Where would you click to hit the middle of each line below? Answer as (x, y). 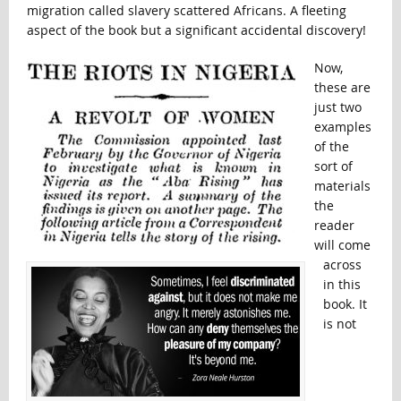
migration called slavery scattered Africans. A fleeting (186, 11)
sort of (333, 166)
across (342, 265)
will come (342, 245)
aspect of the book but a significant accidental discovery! (196, 30)
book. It (345, 304)
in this (341, 285)
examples (342, 127)
